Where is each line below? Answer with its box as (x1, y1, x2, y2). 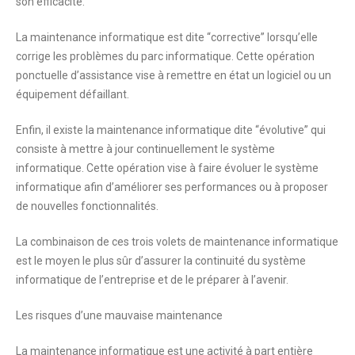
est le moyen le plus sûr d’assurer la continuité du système (16, 254, 306, 268)
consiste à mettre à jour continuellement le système (16, 143, 275, 156)
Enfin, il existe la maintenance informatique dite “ (16, 124, 259, 137)
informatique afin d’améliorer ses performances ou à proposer (16, 181, 328, 194)
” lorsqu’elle (261, 31, 318, 44)
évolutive (259, 124, 304, 137)
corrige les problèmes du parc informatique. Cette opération (16, 50, 315, 63)
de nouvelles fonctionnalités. (16, 200, 158, 213)
